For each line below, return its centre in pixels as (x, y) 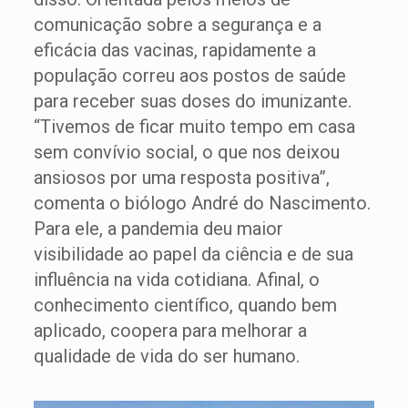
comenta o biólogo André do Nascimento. (202, 203)
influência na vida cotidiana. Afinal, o (176, 280)
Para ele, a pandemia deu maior (158, 229)
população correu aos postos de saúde (189, 76)
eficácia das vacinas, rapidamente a (174, 50)
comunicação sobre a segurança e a (177, 25)
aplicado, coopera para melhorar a (170, 331)
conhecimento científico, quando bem (185, 305)
